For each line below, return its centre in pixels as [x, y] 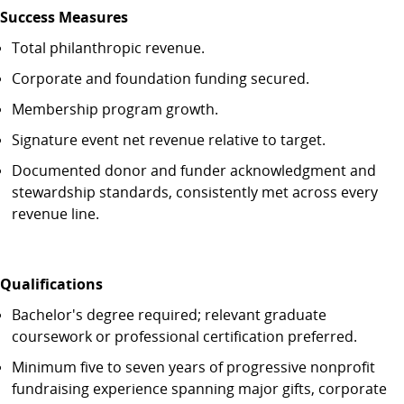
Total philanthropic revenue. [109, 48]
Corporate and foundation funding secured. [161, 78]
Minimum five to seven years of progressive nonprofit [194, 367]
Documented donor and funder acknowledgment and [194, 170]
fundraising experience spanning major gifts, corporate [200, 389]
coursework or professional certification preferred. [185, 336]
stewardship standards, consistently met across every [195, 192]
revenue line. [56, 214]
